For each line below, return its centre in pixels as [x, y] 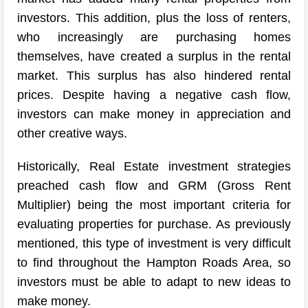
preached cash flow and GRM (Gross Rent [154, 186]
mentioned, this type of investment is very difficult [154, 243]
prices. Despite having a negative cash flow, [154, 95]
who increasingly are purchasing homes [154, 37]
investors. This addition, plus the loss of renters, [154, 18]
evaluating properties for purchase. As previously [154, 224]
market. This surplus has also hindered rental [154, 76]
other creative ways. [72, 133]
